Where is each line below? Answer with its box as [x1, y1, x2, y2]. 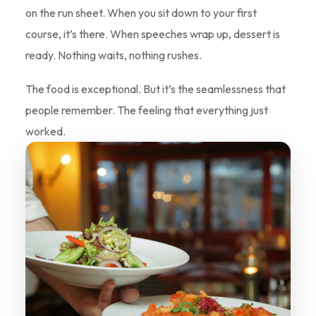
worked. [25, 124, 66, 138]
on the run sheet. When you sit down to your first [25, 6, 257, 20]
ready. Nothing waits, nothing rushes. [25, 48, 202, 62]
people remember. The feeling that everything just [25, 103, 268, 117]
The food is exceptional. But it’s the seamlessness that [25, 82, 286, 96]
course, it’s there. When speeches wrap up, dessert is [25, 27, 280, 41]
